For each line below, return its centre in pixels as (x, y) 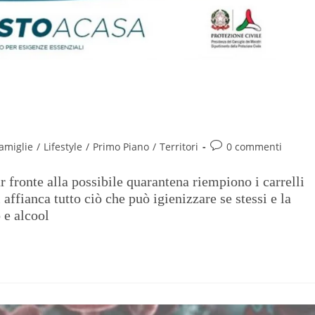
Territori (179, 147)
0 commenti (254, 147)
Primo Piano (121, 147)
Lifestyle (63, 147)
